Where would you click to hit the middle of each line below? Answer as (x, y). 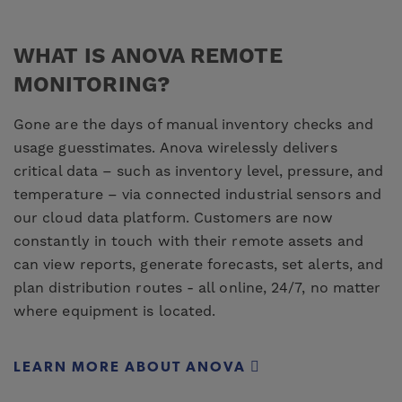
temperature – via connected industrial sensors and (197, 195)
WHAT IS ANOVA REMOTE (148, 56)
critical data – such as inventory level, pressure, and (199, 171)
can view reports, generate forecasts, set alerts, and (199, 265)
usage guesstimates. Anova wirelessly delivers (175, 148)
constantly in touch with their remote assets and (188, 241)
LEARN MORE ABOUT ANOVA (132, 367)
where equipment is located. (115, 311)
